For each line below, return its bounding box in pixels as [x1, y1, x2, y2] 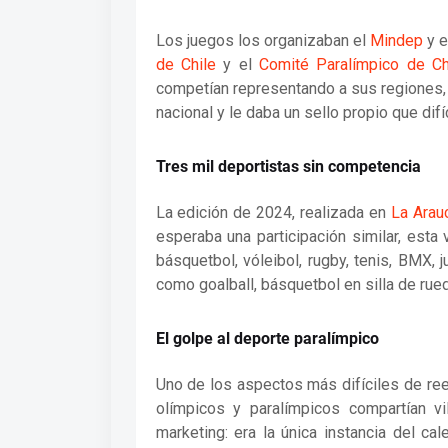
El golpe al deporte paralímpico [155, 328, 379, 348]
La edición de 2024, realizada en [155, 202, 392, 222]
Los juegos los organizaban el [155, 30, 370, 50]
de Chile [155, 54, 216, 74]
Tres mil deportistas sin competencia [155, 156, 421, 176]
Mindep [369, 30, 423, 50]
